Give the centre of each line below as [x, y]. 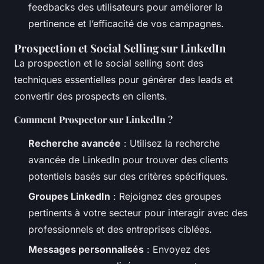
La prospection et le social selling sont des [109, 63]
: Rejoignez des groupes [166, 197]
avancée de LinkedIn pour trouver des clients [128, 159]
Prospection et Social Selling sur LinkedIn [120, 48]
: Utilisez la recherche [170, 143]
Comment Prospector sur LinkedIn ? [93, 119]
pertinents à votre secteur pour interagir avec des [138, 213]
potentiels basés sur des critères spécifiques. [128, 176]
